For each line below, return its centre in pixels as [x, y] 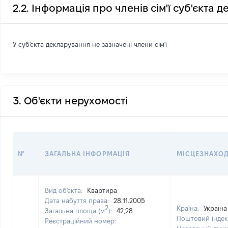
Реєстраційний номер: [80, 221]
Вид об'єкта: [65, 190]
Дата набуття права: [78, 201]
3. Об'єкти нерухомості [70, 101]
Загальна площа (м [75, 211]
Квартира [102, 190]
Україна [215, 208]
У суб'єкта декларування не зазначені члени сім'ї [90, 44]
